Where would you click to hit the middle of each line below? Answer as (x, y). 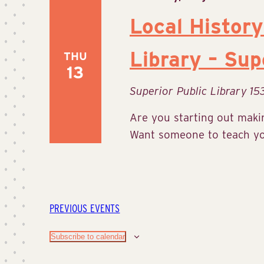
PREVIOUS (70, 208)
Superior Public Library (190, 90)
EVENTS (105, 208)
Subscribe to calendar (88, 236)
